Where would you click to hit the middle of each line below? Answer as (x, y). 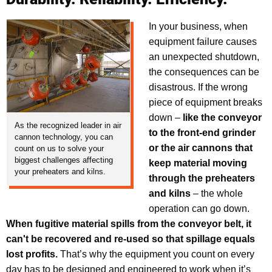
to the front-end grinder (202, 133)
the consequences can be (204, 72)
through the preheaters (202, 178)
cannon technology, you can (63, 137)
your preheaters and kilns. (60, 172)
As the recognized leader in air (68, 126)
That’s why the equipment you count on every (156, 254)
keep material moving (198, 163)
